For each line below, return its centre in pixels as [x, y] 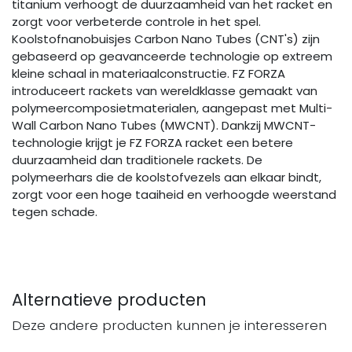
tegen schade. [55, 212]
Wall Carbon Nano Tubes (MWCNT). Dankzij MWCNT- [164, 126]
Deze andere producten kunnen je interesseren [169, 326]
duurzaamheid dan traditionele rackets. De [137, 160]
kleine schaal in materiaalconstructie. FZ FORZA [148, 74]
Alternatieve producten [109, 300]
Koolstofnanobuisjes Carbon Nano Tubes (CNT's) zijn [166, 39]
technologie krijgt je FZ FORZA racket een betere [152, 143]
